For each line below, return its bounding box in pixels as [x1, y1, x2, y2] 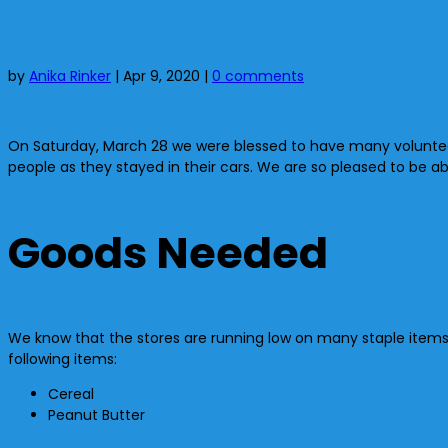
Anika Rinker [29, 65, 111, 86]
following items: [8, 348, 117, 369]
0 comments [212, 65, 304, 86]
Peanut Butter [48, 404, 145, 425]
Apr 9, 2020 [123, 65, 200, 86]
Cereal [48, 383, 94, 404]
